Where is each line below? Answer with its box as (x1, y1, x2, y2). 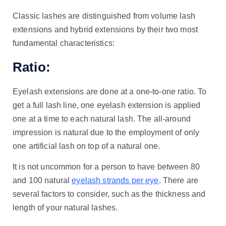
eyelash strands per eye (72, 176, 159, 185)
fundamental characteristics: (13, 39, 115, 48)
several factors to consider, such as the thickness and (13, 189, 206, 198)
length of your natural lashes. (13, 203, 118, 212)
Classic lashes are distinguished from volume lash (13, 12, 195, 21)
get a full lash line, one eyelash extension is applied (13, 100, 201, 109)
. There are (158, 176, 199, 185)
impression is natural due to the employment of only (13, 128, 200, 137)
